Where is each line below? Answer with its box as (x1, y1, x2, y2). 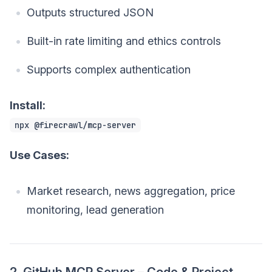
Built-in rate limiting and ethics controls (27, 35, 221, 48)
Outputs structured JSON (27, 6, 154, 19)
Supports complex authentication (27, 63, 191, 76)
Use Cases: (10, 149, 69, 162)
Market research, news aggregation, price (27, 185, 235, 198)
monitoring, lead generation (27, 203, 164, 217)
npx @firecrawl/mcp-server (15, 120, 136, 131)
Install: (10, 99, 46, 112)
